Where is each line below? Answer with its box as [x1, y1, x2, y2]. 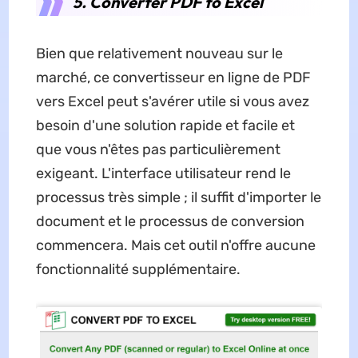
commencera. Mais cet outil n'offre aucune [35, 237, 316, 254]
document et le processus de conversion [35, 213, 304, 230]
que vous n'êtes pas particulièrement [35, 141, 280, 158]
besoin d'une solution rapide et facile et [35, 117, 295, 134]
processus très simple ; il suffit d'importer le [35, 189, 321, 206]
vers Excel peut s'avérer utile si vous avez [35, 93, 309, 110]
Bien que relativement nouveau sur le [35, 45, 283, 62]
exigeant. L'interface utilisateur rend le [35, 165, 291, 182]
